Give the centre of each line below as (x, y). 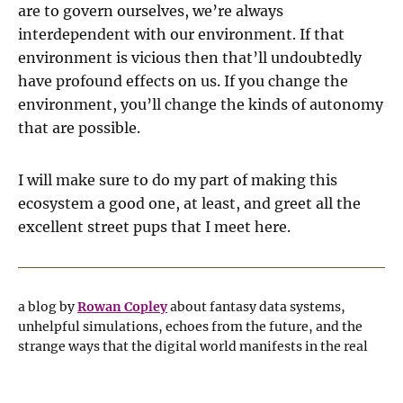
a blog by (48, 307)
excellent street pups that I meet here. (154, 227)
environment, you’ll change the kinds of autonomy (201, 104)
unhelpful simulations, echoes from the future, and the (190, 327)
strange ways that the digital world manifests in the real (193, 346)
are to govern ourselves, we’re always (151, 11)
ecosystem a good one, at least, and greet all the (189, 203)
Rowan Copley (122, 307)
